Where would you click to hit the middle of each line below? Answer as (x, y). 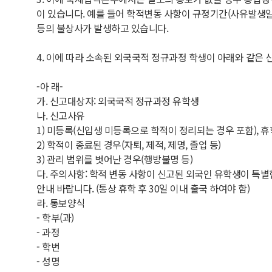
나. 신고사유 (61, 115)
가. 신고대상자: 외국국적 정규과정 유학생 (118, 101)
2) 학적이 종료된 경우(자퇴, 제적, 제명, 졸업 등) (129, 144)
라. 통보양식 (61, 203)
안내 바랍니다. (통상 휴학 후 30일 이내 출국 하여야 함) (143, 188)
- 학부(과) (55, 217)
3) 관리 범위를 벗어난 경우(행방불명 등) (114, 159)
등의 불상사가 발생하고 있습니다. (102, 28)
